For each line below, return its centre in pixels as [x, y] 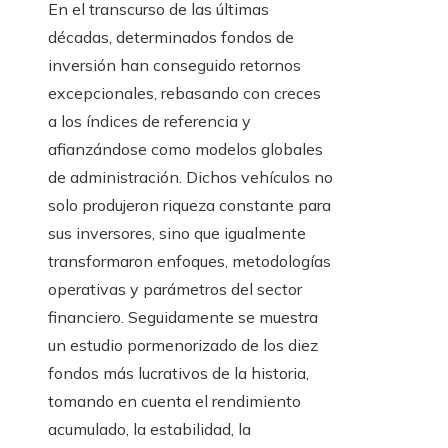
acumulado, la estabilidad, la [149, 428]
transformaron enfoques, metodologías [189, 260]
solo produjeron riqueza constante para [189, 204]
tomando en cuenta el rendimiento [174, 400]
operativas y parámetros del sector [175, 288]
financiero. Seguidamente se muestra [183, 316]
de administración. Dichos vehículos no [190, 176]
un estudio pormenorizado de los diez [183, 344]
